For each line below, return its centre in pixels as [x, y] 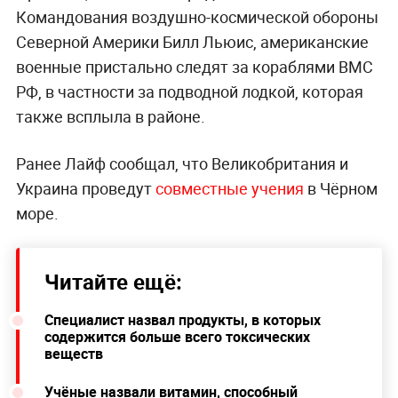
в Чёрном [340, 189]
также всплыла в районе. [110, 117]
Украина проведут [85, 189]
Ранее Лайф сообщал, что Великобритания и [182, 164]
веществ [73, 354]
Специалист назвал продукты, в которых [182, 320]
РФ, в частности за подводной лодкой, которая [189, 92]
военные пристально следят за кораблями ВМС [194, 67]
